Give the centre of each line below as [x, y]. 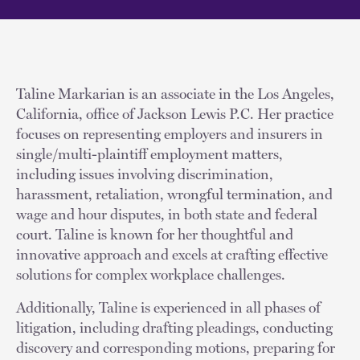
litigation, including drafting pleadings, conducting [174, 327]
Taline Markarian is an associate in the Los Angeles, [175, 93]
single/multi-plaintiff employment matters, [149, 153]
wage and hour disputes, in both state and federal [167, 214]
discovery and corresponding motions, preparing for [176, 347]
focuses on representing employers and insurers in [170, 133]
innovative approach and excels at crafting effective [172, 254]
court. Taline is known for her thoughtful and [155, 234]
